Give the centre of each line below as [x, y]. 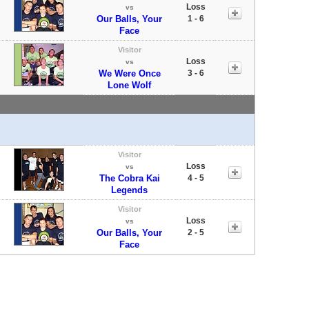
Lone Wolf [129, 85]
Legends [129, 190]
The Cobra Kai [129, 178]
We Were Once [129, 73]
